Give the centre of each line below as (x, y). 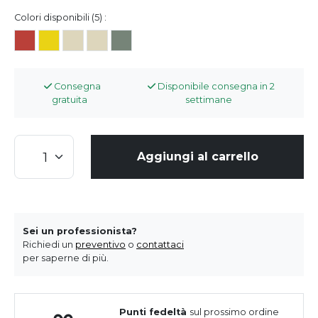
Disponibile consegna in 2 (215, 87)
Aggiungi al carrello (197, 157)
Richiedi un (49, 245)
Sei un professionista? (80, 231)
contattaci (160, 245)
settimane (208, 100)
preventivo (100, 245)
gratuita (69, 100)
